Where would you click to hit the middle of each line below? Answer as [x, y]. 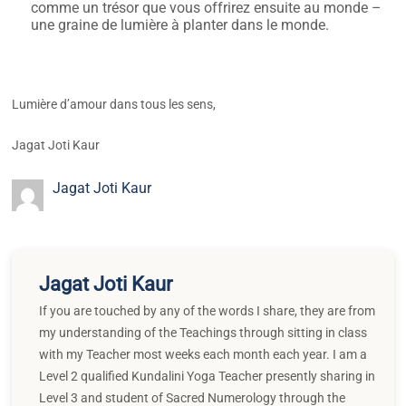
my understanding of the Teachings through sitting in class [203, 332]
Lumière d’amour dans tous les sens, [114, 105]
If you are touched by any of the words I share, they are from [208, 310]
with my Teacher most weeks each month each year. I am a [203, 354]
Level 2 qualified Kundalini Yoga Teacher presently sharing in [208, 376]
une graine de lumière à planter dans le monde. [182, 25]
